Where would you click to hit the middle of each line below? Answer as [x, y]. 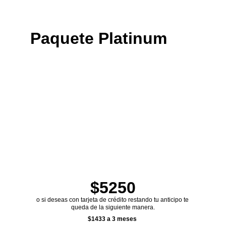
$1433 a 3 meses [113, 219]
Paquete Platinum [99, 38]
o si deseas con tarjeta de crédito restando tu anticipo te [113, 200]
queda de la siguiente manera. [113, 207]
